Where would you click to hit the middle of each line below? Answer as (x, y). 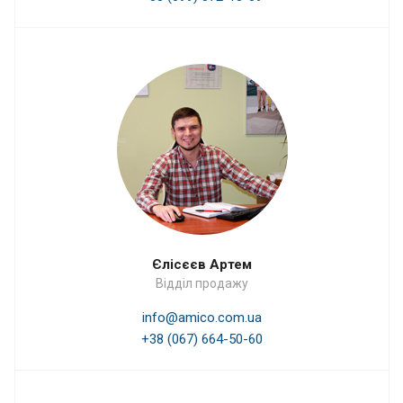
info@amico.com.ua (202, 317)
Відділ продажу (202, 283)
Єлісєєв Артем (202, 264)
